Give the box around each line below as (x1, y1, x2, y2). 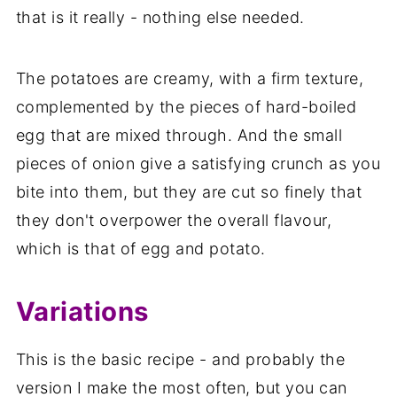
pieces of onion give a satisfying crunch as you (15, 153, 381, 173)
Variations (15, 295, 149, 327)
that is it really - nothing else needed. (15, 7, 305, 27)
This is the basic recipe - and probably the (15, 349, 346, 369)
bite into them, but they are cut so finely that (15, 182, 362, 201)
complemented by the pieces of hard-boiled (15, 97, 357, 116)
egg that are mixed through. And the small (15, 125, 343, 144)
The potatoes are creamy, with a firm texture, (15, 68, 364, 88)
